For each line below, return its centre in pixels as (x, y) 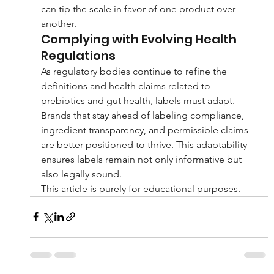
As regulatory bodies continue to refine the (135, 71)
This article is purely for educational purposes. (140, 188)
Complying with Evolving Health (140, 39)
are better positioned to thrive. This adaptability (145, 144)
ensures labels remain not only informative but (142, 159)
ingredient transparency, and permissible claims (146, 130)
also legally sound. (81, 174)
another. (58, 23)
